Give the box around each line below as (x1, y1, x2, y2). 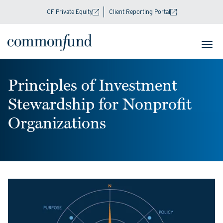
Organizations (8, 113, 106, 133)
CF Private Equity (46, 8, 93, 15)
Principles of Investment (8, 76, 177, 95)
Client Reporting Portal (109, 8, 170, 15)
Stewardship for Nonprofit (8, 95, 192, 114)
